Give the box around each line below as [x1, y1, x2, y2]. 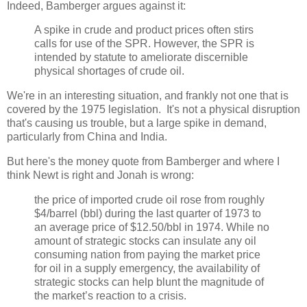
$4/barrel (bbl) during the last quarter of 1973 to [34, 207, 261, 219]
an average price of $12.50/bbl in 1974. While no [34, 221, 269, 233]
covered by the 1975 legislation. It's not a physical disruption [7, 103, 300, 116]
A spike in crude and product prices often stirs [34, 24, 254, 36]
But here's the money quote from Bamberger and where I [7, 156, 280, 168]
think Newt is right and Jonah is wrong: [7, 169, 194, 182]
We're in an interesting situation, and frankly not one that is [7, 90, 288, 102]
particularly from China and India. [7, 131, 167, 143]
